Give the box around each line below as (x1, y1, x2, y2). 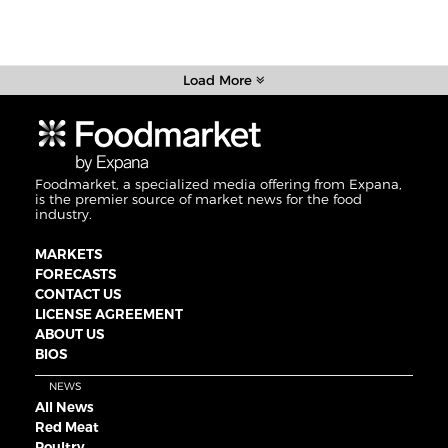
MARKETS (35, 245, 102, 262)
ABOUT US (35, 325, 104, 342)
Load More (183, 71, 256, 88)
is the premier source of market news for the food (35, 190, 362, 207)
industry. (35, 205, 92, 222)
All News (35, 398, 94, 415)
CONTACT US (35, 285, 121, 302)
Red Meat (35, 418, 99, 435)
